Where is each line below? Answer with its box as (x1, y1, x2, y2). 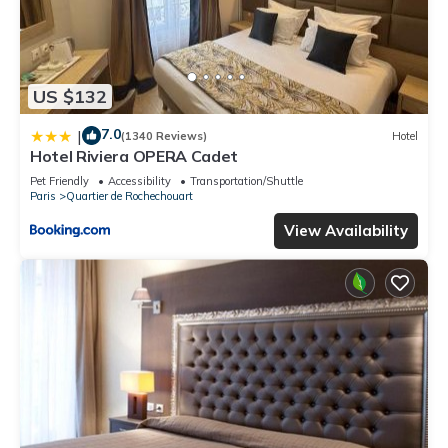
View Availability (284, 221, 408, 241)
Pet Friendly (30, 174, 89, 189)
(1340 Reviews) (121, 128, 207, 143)
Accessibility (108, 174, 171, 189)
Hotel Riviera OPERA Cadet (30, 146, 238, 167)
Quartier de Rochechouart (66, 189, 193, 204)
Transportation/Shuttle (190, 174, 303, 189)
